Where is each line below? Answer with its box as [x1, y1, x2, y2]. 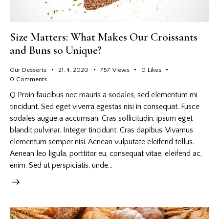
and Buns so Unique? [10, 43, 102, 57]
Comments [16, 75, 47, 83]
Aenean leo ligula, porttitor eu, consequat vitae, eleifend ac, [10, 149, 202, 158]
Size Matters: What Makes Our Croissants [10, 30, 197, 44]
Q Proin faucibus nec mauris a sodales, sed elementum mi [10, 90, 197, 99]
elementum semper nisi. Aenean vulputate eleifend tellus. [10, 137, 194, 146]
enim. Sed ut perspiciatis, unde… [10, 160, 112, 170]
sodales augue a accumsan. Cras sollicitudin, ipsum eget [10, 113, 193, 123]
